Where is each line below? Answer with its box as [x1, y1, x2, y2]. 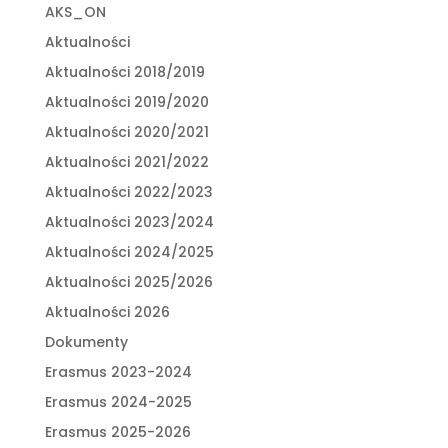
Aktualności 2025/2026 [44, 271, 213, 292]
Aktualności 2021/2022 [44, 151, 209, 172]
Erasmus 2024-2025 [44, 391, 192, 412]
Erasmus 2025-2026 [44, 421, 191, 442]
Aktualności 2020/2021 [44, 121, 209, 142]
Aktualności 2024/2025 [44, 241, 214, 262]
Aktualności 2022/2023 [44, 181, 213, 202]
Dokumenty [44, 331, 128, 352]
